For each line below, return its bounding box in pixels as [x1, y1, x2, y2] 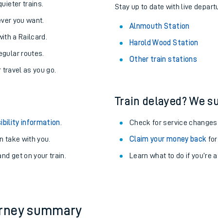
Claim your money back [129, 135, 207, 143]
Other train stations [129, 55, 197, 63]
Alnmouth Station [129, 22, 190, 30]
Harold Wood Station [129, 39, 199, 47]
